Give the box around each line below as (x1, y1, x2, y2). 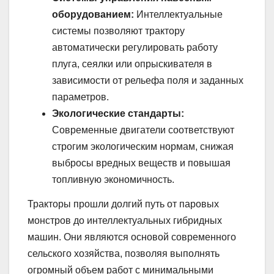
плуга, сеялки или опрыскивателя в (52, 58, 212, 69)
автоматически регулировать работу (52, 42, 218, 53)
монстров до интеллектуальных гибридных (28, 215, 222, 226)
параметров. (52, 91, 109, 102)
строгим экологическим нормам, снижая (52, 141, 234, 152)
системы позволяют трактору (52, 25, 185, 36)
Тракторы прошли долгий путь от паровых (28, 198, 219, 209)
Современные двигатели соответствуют (52, 124, 234, 135)
